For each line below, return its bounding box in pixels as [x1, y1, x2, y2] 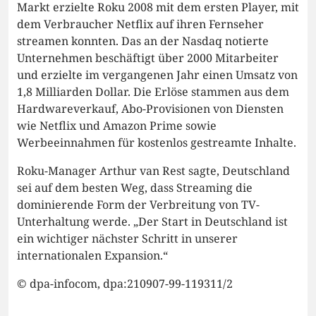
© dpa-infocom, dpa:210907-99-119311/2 [17, 275, 233, 291]
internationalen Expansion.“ [17, 247, 168, 263]
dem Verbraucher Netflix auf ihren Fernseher [17, 16, 264, 32]
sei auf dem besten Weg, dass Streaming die [17, 179, 253, 195]
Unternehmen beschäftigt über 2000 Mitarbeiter [17, 49, 279, 66]
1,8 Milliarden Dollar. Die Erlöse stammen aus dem [17, 83, 289, 99]
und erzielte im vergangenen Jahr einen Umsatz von [17, 66, 298, 83]
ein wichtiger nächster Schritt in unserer [17, 230, 238, 246]
